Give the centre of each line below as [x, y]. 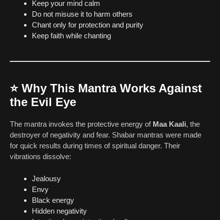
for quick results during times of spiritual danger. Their [95, 146]
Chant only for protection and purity [88, 25]
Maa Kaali [169, 124]
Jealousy [46, 178]
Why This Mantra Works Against [112, 88]
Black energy [53, 200]
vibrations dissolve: [41, 157]
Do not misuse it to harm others [82, 14]
